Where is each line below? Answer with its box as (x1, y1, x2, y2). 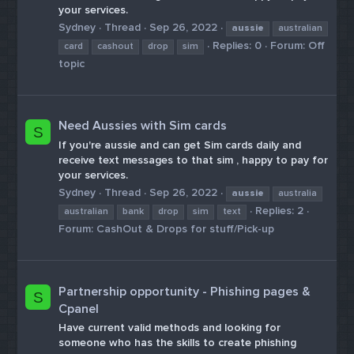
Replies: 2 (255, 204, 304, 218)
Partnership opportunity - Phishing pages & (58, 283, 311, 299)
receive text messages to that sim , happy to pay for (58, 153, 329, 167)
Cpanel (58, 300, 100, 317)
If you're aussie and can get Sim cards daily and (58, 137, 302, 152)
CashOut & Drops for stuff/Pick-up (96, 222, 275, 236)
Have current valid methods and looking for (58, 321, 281, 335)
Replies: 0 (213, 39, 262, 53)
